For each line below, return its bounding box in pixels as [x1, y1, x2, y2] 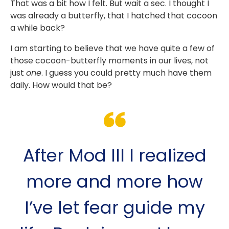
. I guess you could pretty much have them [41, 67, 212, 79]
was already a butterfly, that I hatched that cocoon [10, 10, 217, 22]
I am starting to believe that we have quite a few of [10, 42, 215, 55]
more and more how [26, 169, 203, 194]
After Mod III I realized [22, 143, 207, 168]
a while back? [10, 22, 65, 34]
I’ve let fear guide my [24, 195, 205, 220]
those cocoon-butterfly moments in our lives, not [10, 55, 209, 67]
